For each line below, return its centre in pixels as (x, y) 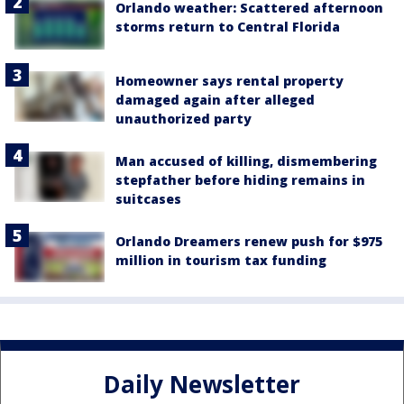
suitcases (148, 198)
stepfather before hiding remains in (240, 179)
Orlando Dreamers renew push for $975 (249, 241)
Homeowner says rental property (230, 80)
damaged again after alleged (215, 99)
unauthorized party (184, 118)
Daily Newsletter (202, 385)
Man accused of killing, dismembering (246, 161)
